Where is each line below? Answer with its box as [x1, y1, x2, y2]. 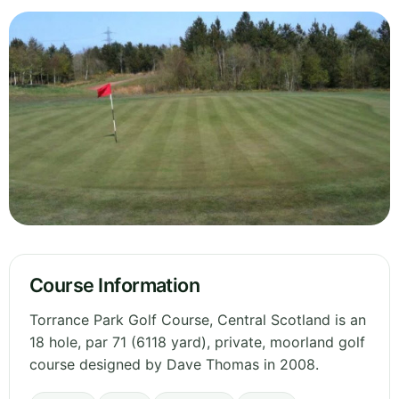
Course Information [29, 273, 200, 297]
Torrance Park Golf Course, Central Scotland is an [29, 311, 366, 330]
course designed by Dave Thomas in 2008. [29, 355, 319, 374]
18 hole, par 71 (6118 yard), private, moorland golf [29, 333, 365, 352]
